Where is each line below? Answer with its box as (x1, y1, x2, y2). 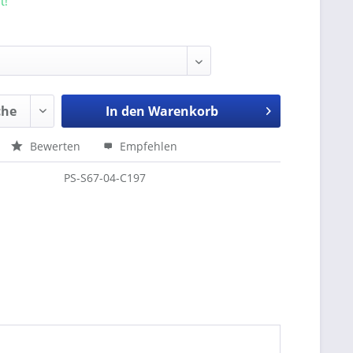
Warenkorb (147, 102, 218, 120)
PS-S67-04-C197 (64, 170, 147, 185)
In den (105, 102, 145, 120)
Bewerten (27, 139, 84, 154)
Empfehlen (117, 139, 178, 154)
